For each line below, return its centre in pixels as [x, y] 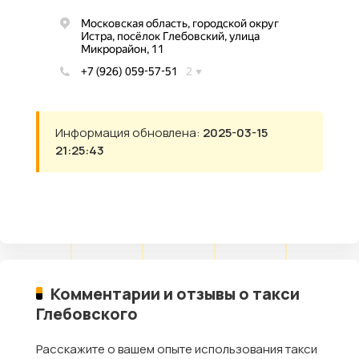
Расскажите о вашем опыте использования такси [177, 349]
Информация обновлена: [129, 132]
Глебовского [87, 313]
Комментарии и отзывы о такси [175, 293]
